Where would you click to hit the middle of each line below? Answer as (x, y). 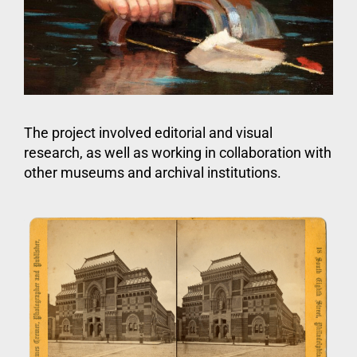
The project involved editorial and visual (148, 132)
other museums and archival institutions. (153, 172)
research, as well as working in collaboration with (178, 152)
